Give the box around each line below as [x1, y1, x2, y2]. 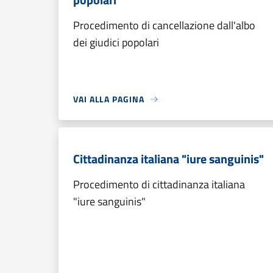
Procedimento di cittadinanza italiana [73, 176, 245, 193]
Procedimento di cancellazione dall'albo [73, 17, 255, 34]
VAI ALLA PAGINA [73, 93, 144, 105]
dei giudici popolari [73, 34, 159, 51]
